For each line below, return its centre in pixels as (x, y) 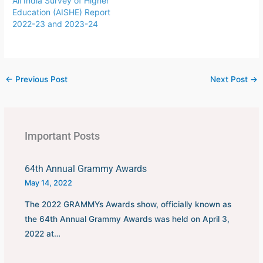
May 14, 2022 (48, 183)
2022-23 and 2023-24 (55, 24)
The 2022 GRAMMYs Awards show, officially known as (128, 204)
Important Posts (62, 136)
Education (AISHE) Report (62, 12)
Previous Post (41, 80)
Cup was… (146, 16)
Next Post (230, 80)
